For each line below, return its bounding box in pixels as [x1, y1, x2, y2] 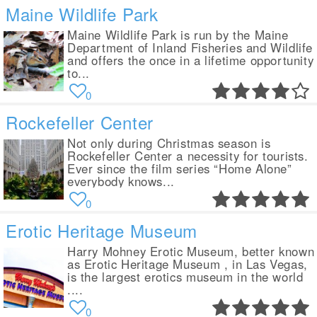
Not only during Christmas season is [67, 134, 271, 151]
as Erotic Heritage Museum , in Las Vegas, [67, 255, 308, 272]
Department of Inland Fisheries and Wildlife [67, 39, 313, 56]
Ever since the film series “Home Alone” [67, 160, 292, 177]
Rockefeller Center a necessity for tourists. [67, 147, 309, 164]
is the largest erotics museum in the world [67, 268, 304, 285]
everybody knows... [67, 173, 175, 190]
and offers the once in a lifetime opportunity [67, 52, 314, 69]
